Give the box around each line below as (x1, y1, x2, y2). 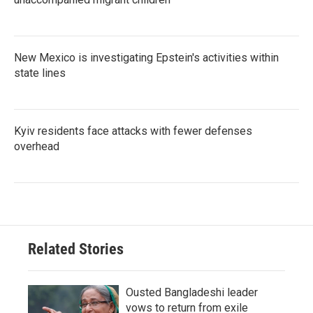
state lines (14, 66, 66, 80)
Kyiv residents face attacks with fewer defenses (14, 124, 252, 138)
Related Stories (28, 240, 124, 258)
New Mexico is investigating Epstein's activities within (14, 50, 279, 64)
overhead (14, 139, 59, 153)
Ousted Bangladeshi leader (126, 285, 258, 299)
